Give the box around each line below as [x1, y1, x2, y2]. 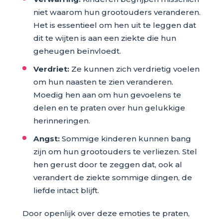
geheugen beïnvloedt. [33, 46, 121, 56]
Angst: [33, 133, 60, 143]
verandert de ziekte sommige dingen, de [33, 172, 192, 182]
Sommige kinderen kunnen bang [59, 133, 191, 143]
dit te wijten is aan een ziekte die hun [33, 33, 176, 43]
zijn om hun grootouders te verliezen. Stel [33, 146, 197, 156]
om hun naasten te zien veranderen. [33, 77, 173, 87]
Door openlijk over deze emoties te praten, [22, 208, 190, 218]
